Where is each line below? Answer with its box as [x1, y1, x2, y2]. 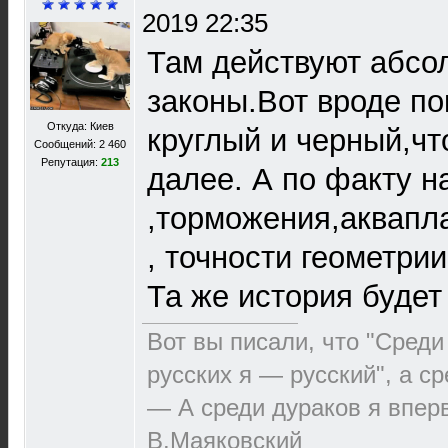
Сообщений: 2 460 [34, 138, 126, 150]
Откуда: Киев [46, 120, 114, 132]
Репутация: [41, 156, 101, 168]
